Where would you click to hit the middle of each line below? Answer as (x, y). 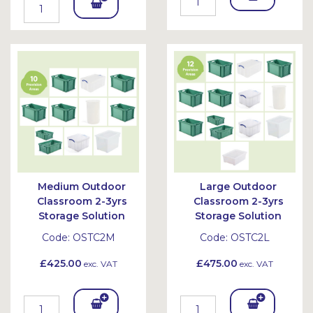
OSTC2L (250, 238)
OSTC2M (94, 238)
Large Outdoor (238, 187)
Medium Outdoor (82, 187)
